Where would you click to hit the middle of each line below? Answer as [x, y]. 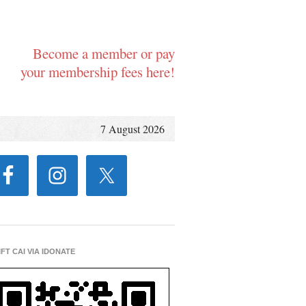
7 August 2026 [133, 129]
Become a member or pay [104, 53]
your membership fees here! [98, 72]
